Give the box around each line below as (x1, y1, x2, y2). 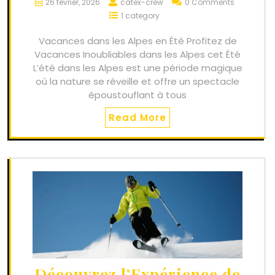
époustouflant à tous (88, 88, 187, 102)
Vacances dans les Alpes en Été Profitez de (38, 34, 237, 48)
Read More (109, 111, 166, 125)
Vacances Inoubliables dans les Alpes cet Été (34, 48, 241, 61)
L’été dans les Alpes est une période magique (33, 61, 242, 75)
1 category (121, 10, 160, 21)
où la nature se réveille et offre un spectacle (36, 75, 239, 88)
